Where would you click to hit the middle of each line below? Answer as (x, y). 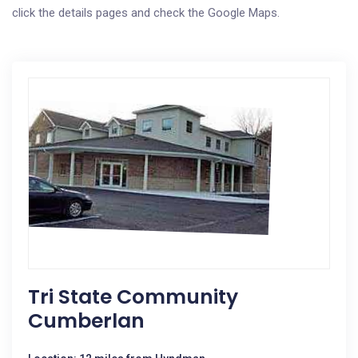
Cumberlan (86, 321)
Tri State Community (133, 297)
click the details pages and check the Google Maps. (146, 13)
